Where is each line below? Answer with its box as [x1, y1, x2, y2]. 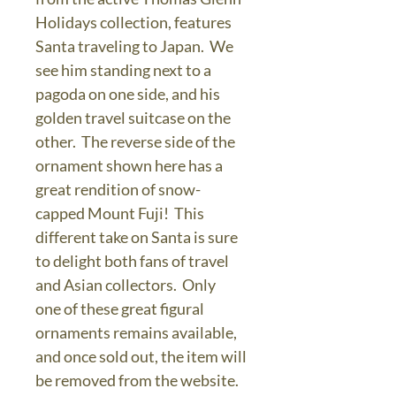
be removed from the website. [35, 370, 239, 390]
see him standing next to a [35, 60, 211, 80]
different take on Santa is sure [35, 227, 238, 247]
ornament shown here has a [35, 156, 223, 175]
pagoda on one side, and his [35, 84, 220, 103]
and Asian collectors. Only [35, 275, 216, 294]
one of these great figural [35, 299, 204, 318]
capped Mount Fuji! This [35, 203, 204, 223]
